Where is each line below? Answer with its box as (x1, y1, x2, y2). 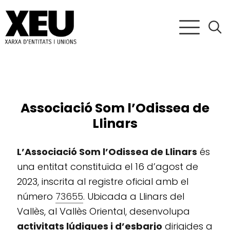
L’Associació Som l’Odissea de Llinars (17, 145, 197, 159)
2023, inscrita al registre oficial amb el (17, 175, 188, 188)
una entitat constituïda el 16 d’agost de (17, 160, 198, 174)
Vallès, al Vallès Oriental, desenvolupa (17, 205, 190, 218)
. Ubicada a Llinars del (83, 190, 184, 203)
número (17, 190, 55, 203)
